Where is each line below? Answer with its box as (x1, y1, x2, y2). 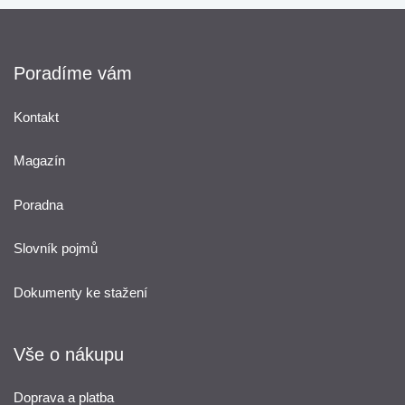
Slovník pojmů (14, 240, 98, 256)
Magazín (14, 153, 65, 168)
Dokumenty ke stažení (14, 284, 147, 300)
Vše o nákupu (14, 344, 124, 364)
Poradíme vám (14, 63, 132, 83)
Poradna (14, 196, 63, 212)
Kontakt (14, 108, 59, 125)
